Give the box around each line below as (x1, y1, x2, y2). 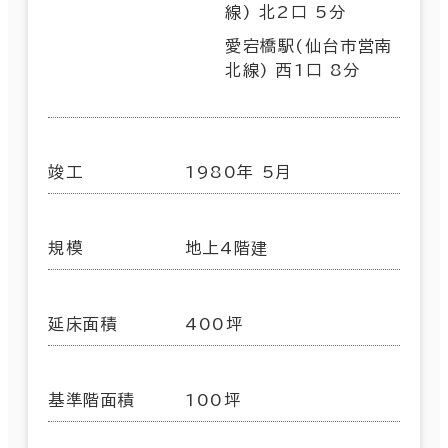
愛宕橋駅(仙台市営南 (225, 37, 394, 54)
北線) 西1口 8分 (225, 61, 361, 78)
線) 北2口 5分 (225, 3, 347, 20)
